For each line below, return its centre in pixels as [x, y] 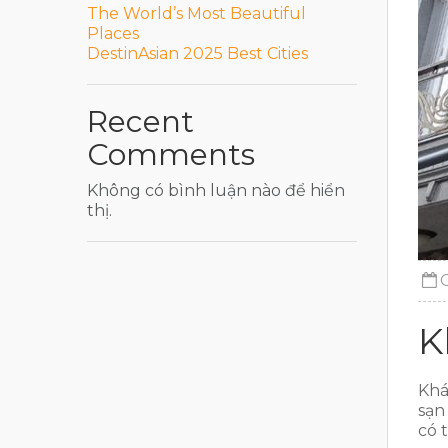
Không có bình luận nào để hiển [216, 190]
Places [113, 33]
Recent [140, 121]
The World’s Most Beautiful [196, 13]
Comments [171, 154]
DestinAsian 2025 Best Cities [197, 53]
